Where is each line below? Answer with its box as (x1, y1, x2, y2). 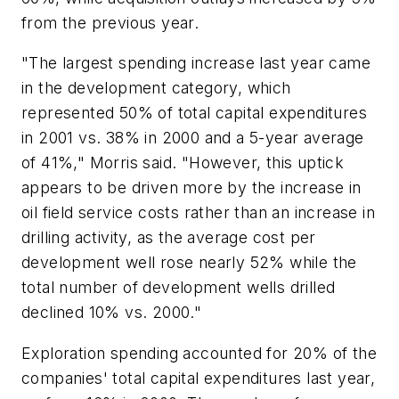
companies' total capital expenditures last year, (21, 368, 376, 387)
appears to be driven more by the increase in (21, 178, 362, 198)
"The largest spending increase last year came (21, 53, 370, 73)
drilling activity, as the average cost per (21, 228, 316, 248)
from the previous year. (21, 12, 199, 32)
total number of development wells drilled (21, 278, 336, 297)
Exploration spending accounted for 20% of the (21, 343, 377, 362)
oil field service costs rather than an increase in (21, 203, 375, 223)
